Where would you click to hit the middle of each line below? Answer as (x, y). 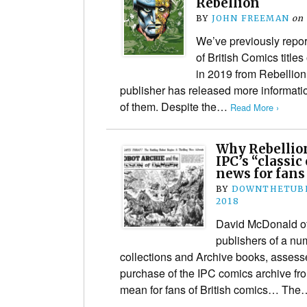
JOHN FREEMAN (250, 18)
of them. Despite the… (175, 106)
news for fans (260, 173)
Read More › (255, 107)
